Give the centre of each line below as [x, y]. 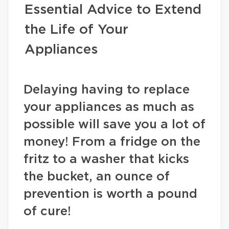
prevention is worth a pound [110, 194]
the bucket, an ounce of [97, 177]
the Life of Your [76, 30]
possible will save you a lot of [114, 125]
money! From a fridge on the [112, 142]
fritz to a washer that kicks [106, 159]
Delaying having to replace [107, 90]
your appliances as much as [109, 107]
